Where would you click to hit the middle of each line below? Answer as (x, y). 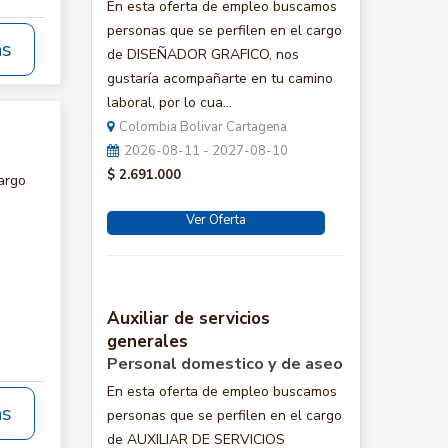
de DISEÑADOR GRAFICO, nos (203, 54)
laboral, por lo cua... (169, 102)
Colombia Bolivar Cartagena (203, 127)
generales (147, 341)
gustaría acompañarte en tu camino (220, 78)
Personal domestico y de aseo (225, 364)
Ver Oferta (216, 220)
